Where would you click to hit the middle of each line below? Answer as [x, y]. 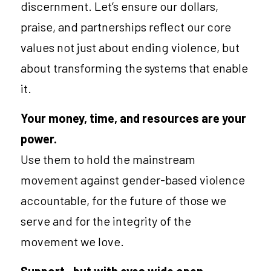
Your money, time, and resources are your [133, 118]
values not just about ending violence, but [130, 47]
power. [39, 138]
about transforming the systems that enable [134, 67]
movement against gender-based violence [133, 179]
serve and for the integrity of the [106, 220]
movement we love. [72, 241]
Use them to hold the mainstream [108, 159]
